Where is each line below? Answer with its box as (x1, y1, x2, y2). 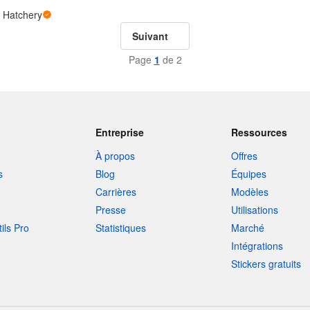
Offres (231, 149, 258, 163)
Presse (95, 203, 126, 217)
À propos (95, 149, 135, 163)
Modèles (231, 185, 269, 199)
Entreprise (95, 125, 144, 139)
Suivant (132, 28, 168, 43)
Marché (231, 221, 265, 235)
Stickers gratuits (231, 257, 302, 271)
